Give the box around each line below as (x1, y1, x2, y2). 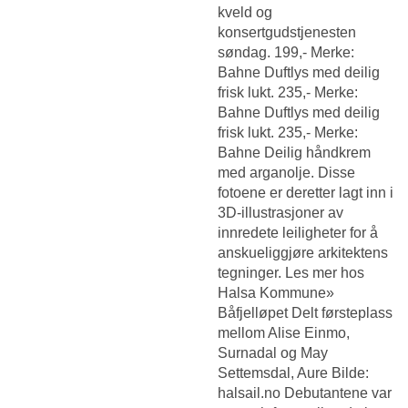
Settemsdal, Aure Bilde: (218, 365, 369, 382)
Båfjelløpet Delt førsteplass (218, 305, 393, 321)
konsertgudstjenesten (218, 25, 356, 41)
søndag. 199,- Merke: (218, 45, 354, 61)
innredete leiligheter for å (218, 225, 378, 241)
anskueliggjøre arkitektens (218, 245, 388, 261)
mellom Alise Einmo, (218, 325, 350, 342)
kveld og (218, 5, 272, 21)
